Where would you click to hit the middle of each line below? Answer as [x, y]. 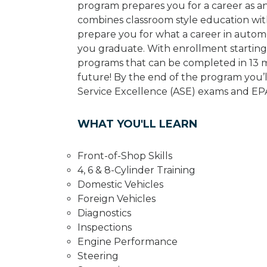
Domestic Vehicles [120, 184]
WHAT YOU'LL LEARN [137, 124]
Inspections [105, 227]
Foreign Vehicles [117, 198]
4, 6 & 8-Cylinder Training [136, 170]
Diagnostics [104, 213]
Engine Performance [128, 241]
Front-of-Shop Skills [125, 156]
